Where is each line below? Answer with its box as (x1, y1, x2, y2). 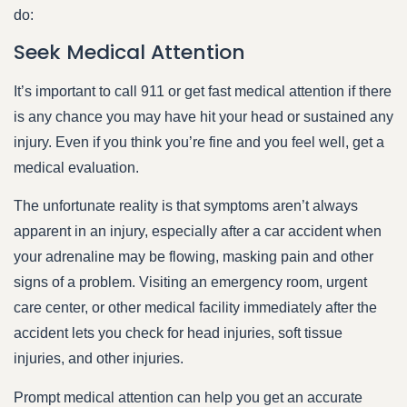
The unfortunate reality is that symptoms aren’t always (14, 198, 358, 214)
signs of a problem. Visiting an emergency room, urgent (14, 274, 367, 291)
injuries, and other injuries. (14, 351, 184, 367)
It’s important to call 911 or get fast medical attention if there (14, 83, 392, 99)
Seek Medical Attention (14, 37, 245, 66)
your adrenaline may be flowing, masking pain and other (14, 249, 373, 265)
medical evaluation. (14, 159, 139, 175)
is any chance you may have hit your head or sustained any (14, 108, 393, 124)
